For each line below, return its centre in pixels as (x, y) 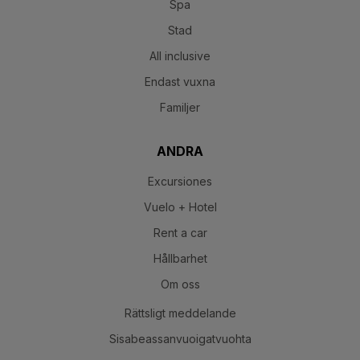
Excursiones (180, 181)
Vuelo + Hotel (180, 207)
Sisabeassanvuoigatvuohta (180, 338)
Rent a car (180, 232)
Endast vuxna (180, 81)
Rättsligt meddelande (180, 313)
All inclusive (180, 55)
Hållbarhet (180, 258)
